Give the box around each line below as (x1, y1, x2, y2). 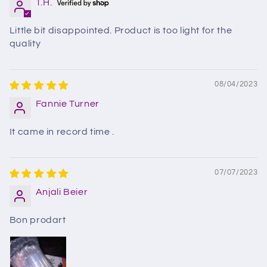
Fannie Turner (35, 99, 100, 109)
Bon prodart (9, 215, 66, 225)
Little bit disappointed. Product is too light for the (9, 26, 232, 36)
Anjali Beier (35, 187, 88, 197)
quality (9, 39, 41, 49)
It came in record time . (9, 127, 114, 137)
